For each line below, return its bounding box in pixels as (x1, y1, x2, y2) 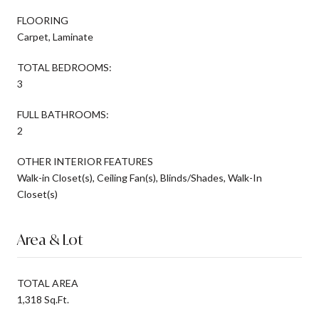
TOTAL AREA (17, 276, 78, 289)
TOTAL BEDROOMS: (17, 61, 112, 73)
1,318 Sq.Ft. (17, 293, 69, 305)
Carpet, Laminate (17, 30, 93, 43)
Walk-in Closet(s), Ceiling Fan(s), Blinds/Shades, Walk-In (17, 171, 262, 184)
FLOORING (17, 14, 68, 26)
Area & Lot (17, 229, 83, 249)
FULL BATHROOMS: (17, 108, 109, 120)
